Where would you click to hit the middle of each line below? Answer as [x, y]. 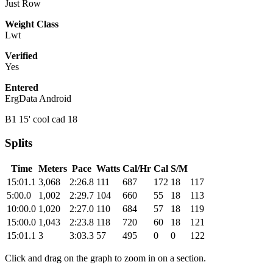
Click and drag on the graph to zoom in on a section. [105, 258]
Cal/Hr [137, 168]
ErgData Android [38, 99]
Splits [19, 143]
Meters [53, 168]
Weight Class [32, 24]
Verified [21, 56]
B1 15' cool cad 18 [41, 119]
